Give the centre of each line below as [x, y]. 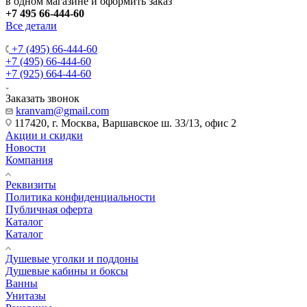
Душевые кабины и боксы [67, 271]
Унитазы [26, 295]
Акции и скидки [44, 135]
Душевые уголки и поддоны [72, 258]
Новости [26, 147]
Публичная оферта [49, 209]
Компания [29, 160]
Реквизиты [31, 184]
